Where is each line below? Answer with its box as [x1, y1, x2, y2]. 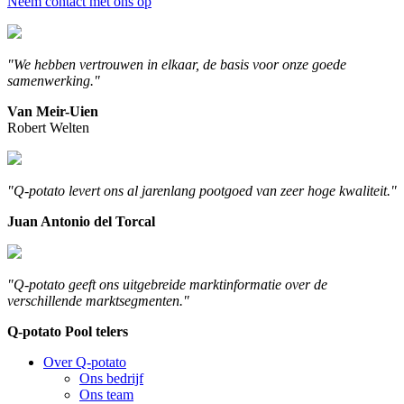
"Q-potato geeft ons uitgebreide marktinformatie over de [7, 276, 327, 292]
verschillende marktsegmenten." [7, 292, 189, 308]
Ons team [79, 386, 133, 402]
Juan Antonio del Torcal [7, 213, 155, 229]
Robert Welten [7, 119, 89, 135]
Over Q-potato [43, 353, 126, 370]
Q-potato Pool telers [7, 323, 128, 339]
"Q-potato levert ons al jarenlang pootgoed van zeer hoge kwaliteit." [7, 182, 397, 198]
